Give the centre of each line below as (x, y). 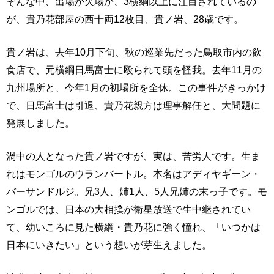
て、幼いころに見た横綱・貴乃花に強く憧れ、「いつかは (133, 227)
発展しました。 (40, 123)
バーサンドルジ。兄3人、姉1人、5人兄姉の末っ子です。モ (137, 191)
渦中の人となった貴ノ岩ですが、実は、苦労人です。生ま (133, 156)
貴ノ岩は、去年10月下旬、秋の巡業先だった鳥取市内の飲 (134, 52)
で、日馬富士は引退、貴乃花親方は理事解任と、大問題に (133, 105)
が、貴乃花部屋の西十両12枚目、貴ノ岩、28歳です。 (125, 19)
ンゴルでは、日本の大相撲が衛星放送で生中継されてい (128, 209)
